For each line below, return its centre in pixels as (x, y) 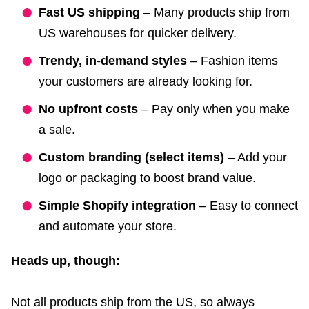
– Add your (256, 158)
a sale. (57, 130)
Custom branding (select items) (131, 158)
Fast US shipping (89, 13)
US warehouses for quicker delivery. (138, 33)
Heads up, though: (66, 261)
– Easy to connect (247, 206)
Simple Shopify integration (117, 206)
